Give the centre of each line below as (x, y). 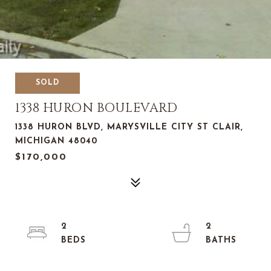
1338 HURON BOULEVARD (96, 108)
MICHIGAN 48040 (56, 141)
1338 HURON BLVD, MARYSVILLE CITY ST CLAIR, (129, 127)
